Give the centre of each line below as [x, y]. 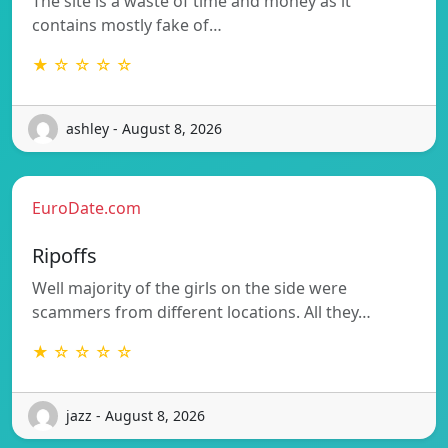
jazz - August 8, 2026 [135, 416]
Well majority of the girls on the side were [189, 287]
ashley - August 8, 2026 [144, 129]
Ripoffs [64, 255]
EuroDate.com [86, 207]
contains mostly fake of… [127, 24]
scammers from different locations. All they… [201, 311]
